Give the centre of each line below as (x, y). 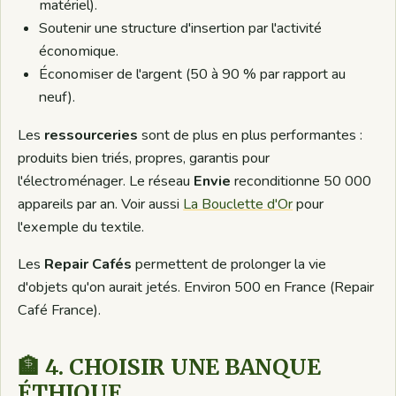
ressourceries (91, 135)
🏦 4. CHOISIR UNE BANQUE (169, 368)
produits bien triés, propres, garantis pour (144, 158)
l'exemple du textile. (81, 227)
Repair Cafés (88, 265)
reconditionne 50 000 (301, 181)
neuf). (57, 97)
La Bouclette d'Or (238, 204)
